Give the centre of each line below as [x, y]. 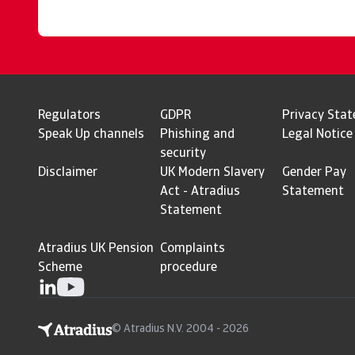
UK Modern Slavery [212, 173]
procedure [189, 268]
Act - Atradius [200, 192]
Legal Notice [317, 135]
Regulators [69, 116]
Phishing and [197, 135]
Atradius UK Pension [96, 249]
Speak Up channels [91, 135]
